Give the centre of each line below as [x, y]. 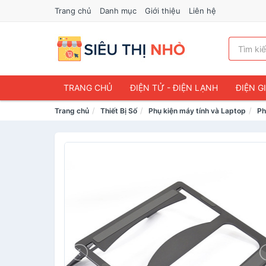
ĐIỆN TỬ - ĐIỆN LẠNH [174, 88]
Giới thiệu [163, 11]
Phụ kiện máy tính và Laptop [197, 111]
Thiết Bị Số [119, 111]
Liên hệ [202, 11]
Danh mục [118, 11]
